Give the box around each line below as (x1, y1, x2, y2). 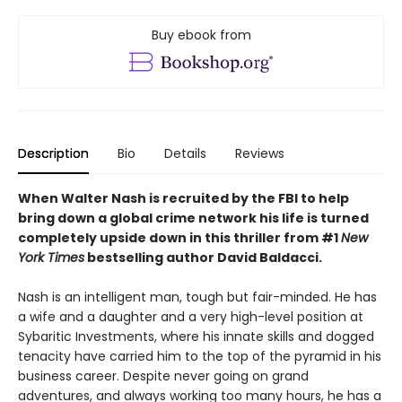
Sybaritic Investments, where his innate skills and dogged (18, 327, 374, 345)
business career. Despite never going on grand (18, 366, 309, 385)
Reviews (235, 144, 284, 162)
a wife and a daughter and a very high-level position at (18, 307, 363, 326)
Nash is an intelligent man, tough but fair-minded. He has (18, 287, 377, 306)
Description (18, 144, 89, 162)
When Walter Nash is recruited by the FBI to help (18, 188, 349, 207)
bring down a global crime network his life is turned (18, 208, 369, 227)
